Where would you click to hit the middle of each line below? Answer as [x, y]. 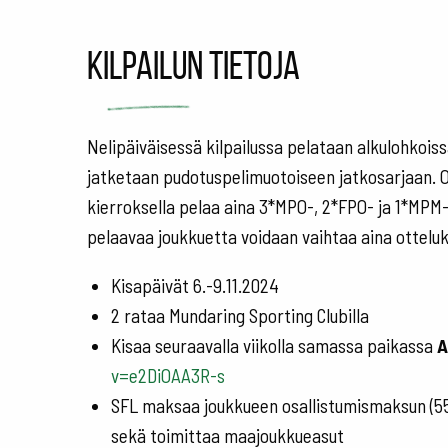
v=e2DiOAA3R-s [168, 376]
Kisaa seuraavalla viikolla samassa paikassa [274, 346]
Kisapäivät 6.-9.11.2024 [195, 286]
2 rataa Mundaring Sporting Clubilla [240, 316]
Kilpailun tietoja [193, 65]
